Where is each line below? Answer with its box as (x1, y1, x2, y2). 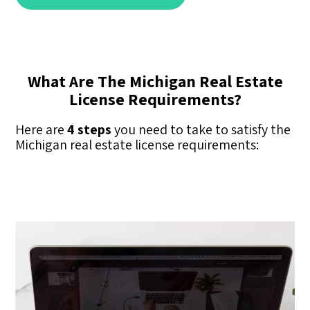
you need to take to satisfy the (111, 120, 291, 138)
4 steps (67, 120, 112, 138)
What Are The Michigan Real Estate (27, 70, 283, 92)
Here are (15, 120, 68, 138)
